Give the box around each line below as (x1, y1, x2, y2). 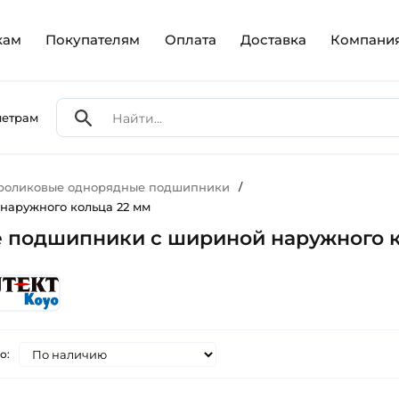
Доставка (240, 31, 306, 49)
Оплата (164, 31, 216, 49)
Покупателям (45, 31, 141, 49)
